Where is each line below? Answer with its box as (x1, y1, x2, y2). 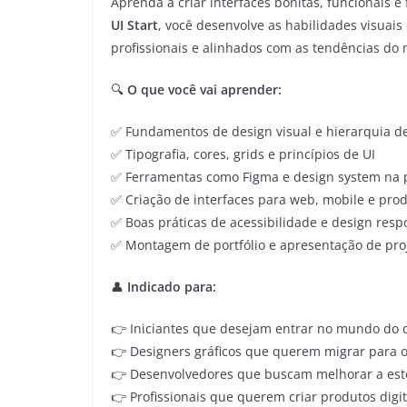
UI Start (111, 16, 158, 35)
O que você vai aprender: (127, 81, 282, 99)
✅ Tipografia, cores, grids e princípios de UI (111, 145, 375, 164)
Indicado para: (127, 278, 216, 296)
